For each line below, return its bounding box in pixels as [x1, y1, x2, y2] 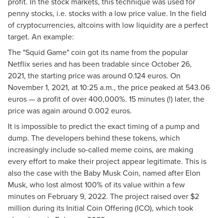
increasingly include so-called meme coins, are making [8, 144, 193, 155]
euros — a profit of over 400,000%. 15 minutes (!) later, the [8, 93, 204, 104]
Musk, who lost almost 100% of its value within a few [8, 179, 185, 190]
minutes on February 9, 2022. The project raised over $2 [8, 190, 199, 201]
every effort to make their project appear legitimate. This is [8, 155, 206, 166]
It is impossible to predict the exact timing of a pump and [8, 120, 200, 131]
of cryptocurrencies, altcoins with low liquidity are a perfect [8, 19, 208, 30]
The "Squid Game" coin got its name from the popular [8, 46, 188, 57]
